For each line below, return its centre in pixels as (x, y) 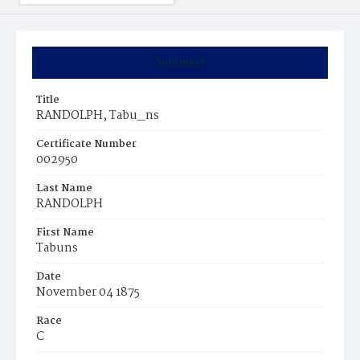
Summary (180, 62)
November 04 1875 (88, 292)
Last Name (64, 188)
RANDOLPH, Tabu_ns (98, 116)
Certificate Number (86, 144)
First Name (65, 233)
